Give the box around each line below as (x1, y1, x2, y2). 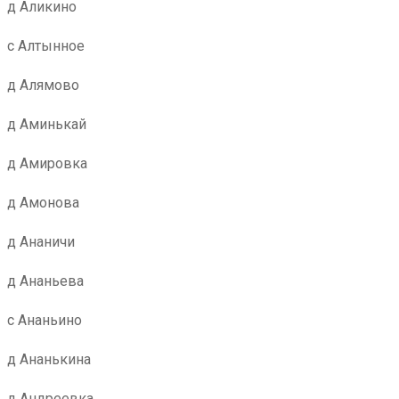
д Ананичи (7, 233, 75, 250)
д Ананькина (7, 351, 91, 368)
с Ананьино (7, 312, 82, 329)
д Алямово (7, 77, 79, 94)
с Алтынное (7, 37, 85, 54)
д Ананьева (7, 273, 84, 289)
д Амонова (7, 194, 79, 211)
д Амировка (7, 155, 87, 172)
